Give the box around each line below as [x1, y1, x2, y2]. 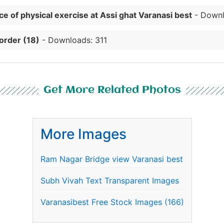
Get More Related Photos [43, 85, 181, 96]
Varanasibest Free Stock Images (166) [40, 197, 184, 207]
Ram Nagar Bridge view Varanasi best [40, 154, 183, 164]
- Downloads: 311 [39, 35, 107, 45]
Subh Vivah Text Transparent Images [40, 175, 179, 186]
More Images [40, 125, 126, 143]
